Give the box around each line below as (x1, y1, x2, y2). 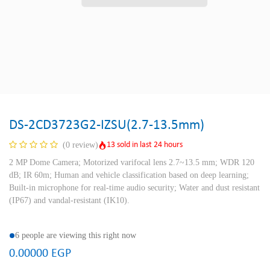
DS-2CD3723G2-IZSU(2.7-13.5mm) (9, 118, 204, 133)
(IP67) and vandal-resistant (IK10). (9, 196, 130, 205)
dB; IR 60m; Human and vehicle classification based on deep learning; (9, 171, 249, 180)
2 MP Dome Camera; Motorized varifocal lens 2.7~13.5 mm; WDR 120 (9, 158, 254, 167)
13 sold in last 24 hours (107, 140, 183, 149)
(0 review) (63, 140, 98, 149)
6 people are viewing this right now (15, 231, 136, 240)
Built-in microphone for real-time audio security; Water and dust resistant (9, 183, 260, 192)
